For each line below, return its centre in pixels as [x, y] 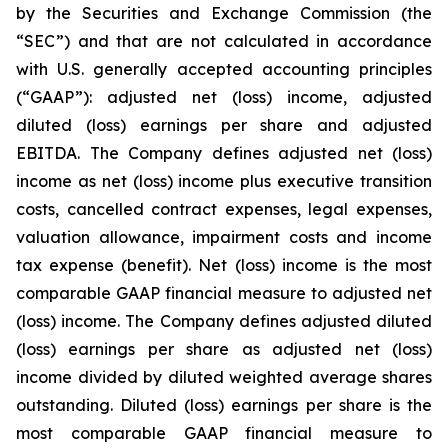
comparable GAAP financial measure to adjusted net [224, 293]
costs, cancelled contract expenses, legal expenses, [224, 209]
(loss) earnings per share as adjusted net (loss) [224, 349]
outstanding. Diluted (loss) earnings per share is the [224, 405]
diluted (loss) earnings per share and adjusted [224, 125]
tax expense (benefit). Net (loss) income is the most [224, 265]
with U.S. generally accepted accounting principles [224, 69]
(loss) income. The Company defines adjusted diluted [224, 321]
